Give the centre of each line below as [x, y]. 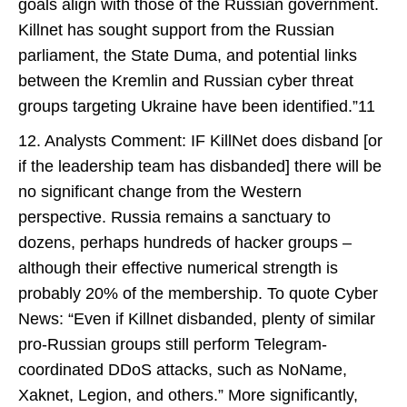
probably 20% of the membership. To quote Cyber [198, 293]
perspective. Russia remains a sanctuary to [174, 217]
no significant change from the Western [160, 192]
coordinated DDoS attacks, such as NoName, [183, 370]
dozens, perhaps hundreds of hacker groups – [185, 243]
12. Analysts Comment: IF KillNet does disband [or [200, 141]
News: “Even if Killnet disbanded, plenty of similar [197, 319]
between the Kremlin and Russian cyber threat [186, 81]
